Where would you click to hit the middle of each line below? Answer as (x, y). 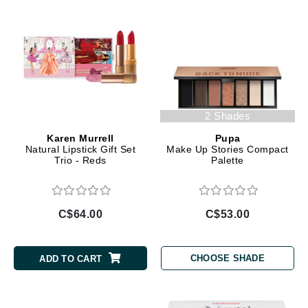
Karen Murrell (80, 138)
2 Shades (228, 115)
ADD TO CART (71, 259)
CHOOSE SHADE (227, 258)
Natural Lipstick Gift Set (80, 149)
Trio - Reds (80, 160)
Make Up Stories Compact (228, 149)
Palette (228, 160)
